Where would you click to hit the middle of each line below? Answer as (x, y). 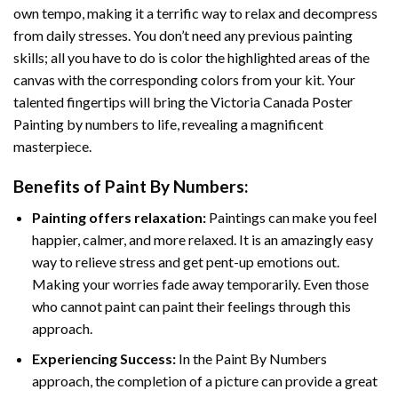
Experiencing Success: (103, 359)
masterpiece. (52, 147)
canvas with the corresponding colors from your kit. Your (184, 80)
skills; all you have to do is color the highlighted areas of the (191, 58)
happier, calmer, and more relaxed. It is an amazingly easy (202, 239)
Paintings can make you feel (291, 217)
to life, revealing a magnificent (231, 124)
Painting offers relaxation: (119, 217)
